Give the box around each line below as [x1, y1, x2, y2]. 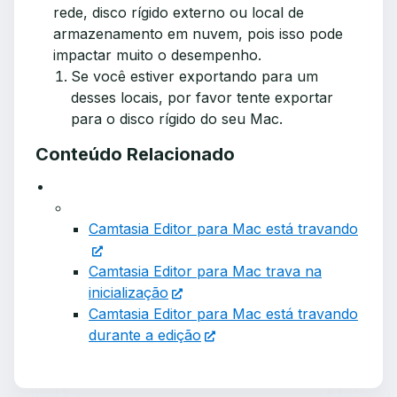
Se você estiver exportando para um [71, 67, 318, 85]
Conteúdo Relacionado [35, 144, 235, 165]
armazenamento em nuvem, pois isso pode [53, 25, 343, 43]
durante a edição [89, 326, 201, 344]
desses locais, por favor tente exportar [71, 89, 333, 106]
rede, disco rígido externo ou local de [53, 4, 304, 21]
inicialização [89, 284, 168, 301]
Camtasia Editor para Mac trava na [89, 262, 322, 280]
